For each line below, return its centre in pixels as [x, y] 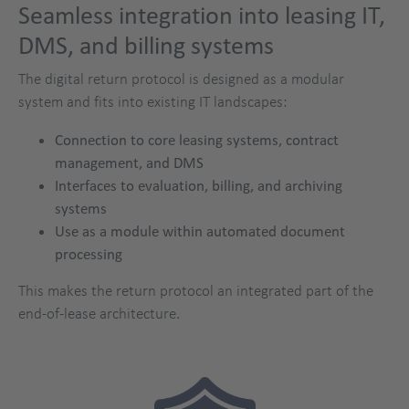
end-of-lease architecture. [99, 314]
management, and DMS [129, 163]
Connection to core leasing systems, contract [197, 140]
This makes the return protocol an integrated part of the [196, 291]
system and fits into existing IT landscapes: [152, 102]
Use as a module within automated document [200, 231]
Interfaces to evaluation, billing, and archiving [199, 185]
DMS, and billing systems [146, 46]
